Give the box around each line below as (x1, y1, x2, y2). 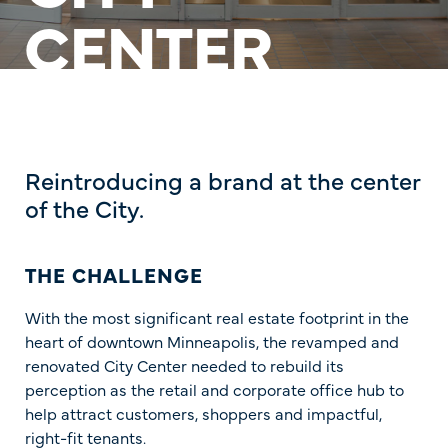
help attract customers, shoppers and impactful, (25, 401, 382, 424)
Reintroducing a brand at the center (25, 163, 420, 197)
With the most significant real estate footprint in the (25, 305, 409, 328)
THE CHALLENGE (25, 260, 203, 288)
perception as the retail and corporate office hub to (25, 377, 404, 400)
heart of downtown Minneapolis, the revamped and (25, 329, 399, 352)
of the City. (25, 191, 144, 225)
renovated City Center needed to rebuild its (25, 353, 344, 376)
